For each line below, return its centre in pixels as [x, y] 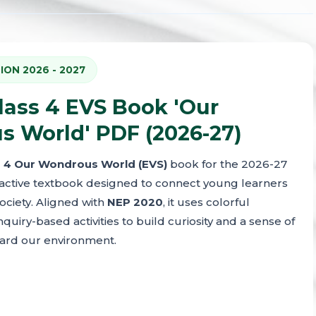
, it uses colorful [206, 202]
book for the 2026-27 [227, 164]
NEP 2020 [135, 202]
